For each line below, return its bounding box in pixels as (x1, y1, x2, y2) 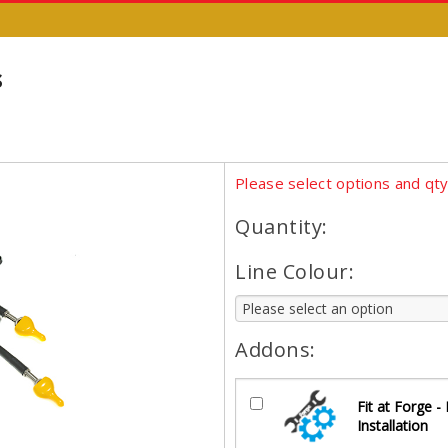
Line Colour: (235, 257, 354, 285)
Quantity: (235, 212, 328, 240)
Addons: (235, 335, 316, 363)
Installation (357, 415, 428, 435)
